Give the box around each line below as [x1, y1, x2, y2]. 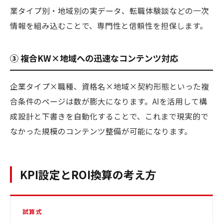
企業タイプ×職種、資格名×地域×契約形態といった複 [10, 81, 209, 92]
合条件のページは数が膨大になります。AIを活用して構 [10, 96, 207, 107]
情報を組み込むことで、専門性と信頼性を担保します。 [10, 20, 208, 31]
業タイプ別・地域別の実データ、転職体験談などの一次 [10, 5, 209, 16]
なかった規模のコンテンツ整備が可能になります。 [10, 125, 192, 136]
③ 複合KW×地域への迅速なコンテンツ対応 [10, 52, 178, 64]
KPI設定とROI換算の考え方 [20, 166, 156, 182]
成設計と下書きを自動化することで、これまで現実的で [10, 111, 209, 121]
